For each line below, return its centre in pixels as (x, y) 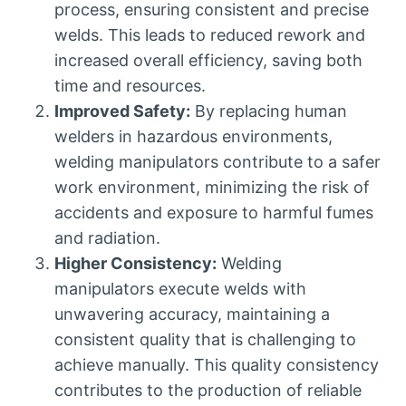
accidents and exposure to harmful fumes (214, 213)
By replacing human (269, 111)
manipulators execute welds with (180, 289)
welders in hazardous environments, (193, 137)
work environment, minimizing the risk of (212, 188)
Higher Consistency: (135, 264)
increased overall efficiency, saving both (208, 61)
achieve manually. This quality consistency (217, 365)
